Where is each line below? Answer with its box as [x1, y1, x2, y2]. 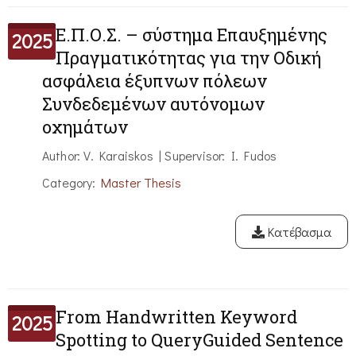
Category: [41, 174, 101, 192]
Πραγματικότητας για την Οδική [56, 46, 321, 70]
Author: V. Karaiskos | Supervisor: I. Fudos [41, 147, 277, 164]
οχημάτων [41, 115, 128, 139]
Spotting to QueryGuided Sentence [56, 328, 343, 352]
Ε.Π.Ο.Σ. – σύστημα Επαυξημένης [56, 23, 327, 47]
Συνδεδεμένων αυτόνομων [41, 92, 265, 116]
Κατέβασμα [265, 223, 331, 241]
